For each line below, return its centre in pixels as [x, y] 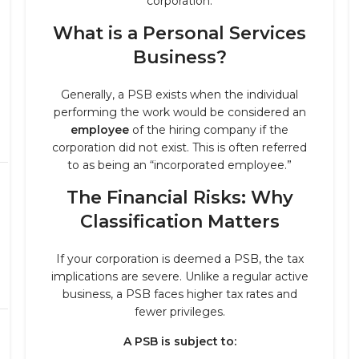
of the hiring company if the [209, 130]
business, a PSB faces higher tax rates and [179, 294]
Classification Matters [179, 222]
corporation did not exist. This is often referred [179, 147]
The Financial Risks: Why [179, 198]
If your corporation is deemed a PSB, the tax [179, 259]
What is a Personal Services [179, 33]
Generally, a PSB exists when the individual [179, 95]
